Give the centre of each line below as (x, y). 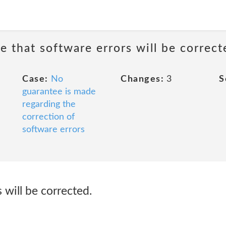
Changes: (142, 79)
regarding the (49, 104)
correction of (48, 117)
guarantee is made (59, 92)
